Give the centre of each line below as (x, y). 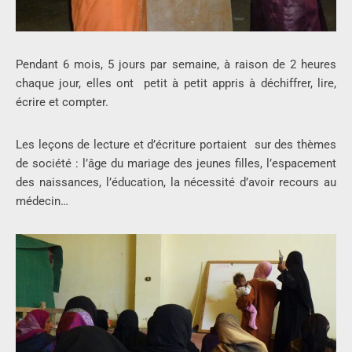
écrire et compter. (62, 103)
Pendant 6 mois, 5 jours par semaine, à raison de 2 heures (176, 65)
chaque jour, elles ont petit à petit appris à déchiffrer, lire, (176, 84)
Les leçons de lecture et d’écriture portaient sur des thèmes (176, 145)
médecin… (42, 202)
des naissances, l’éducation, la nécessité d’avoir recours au (176, 183)
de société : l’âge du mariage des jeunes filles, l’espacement (176, 164)
